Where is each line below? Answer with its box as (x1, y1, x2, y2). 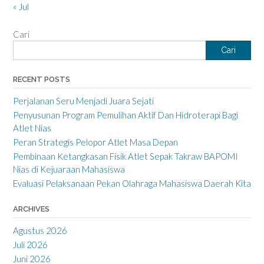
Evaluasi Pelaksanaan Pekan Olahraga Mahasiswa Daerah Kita (13, 177, 251, 189)
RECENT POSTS (13, 74, 70, 84)
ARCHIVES (13, 204, 49, 213)
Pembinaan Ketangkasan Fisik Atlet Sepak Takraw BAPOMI (13, 150, 238, 161)
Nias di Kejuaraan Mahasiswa (13, 163, 125, 174)
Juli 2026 (13, 239, 48, 250)
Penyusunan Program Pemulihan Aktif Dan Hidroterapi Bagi (13, 109, 238, 120)
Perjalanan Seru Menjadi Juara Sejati (13, 95, 154, 106)
